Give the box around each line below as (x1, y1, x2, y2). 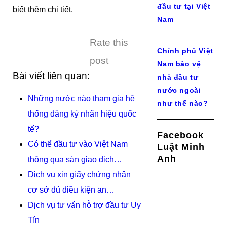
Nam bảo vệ (157, 60, 201, 68)
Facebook (157, 130, 204, 140)
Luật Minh (157, 142, 205, 152)
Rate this (90, 37, 128, 48)
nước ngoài (157, 86, 201, 94)
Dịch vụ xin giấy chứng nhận (28, 170, 131, 179)
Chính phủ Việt (157, 47, 213, 55)
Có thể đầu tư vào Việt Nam (28, 140, 128, 148)
